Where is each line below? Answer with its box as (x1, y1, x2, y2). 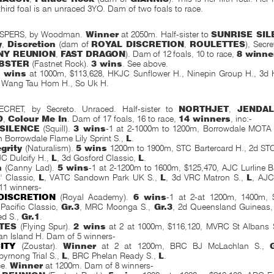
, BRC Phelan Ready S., (67, 251, 159, 261)
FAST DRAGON (60, 49, 126, 59)
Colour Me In (7, 114, 67, 124)
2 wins (73, 221, 106, 231)
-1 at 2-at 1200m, (166, 192, 237, 202)
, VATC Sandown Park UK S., (43, 172, 161, 182)
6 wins (133, 192, 167, 202)
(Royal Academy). (55, 192, 133, 202)
